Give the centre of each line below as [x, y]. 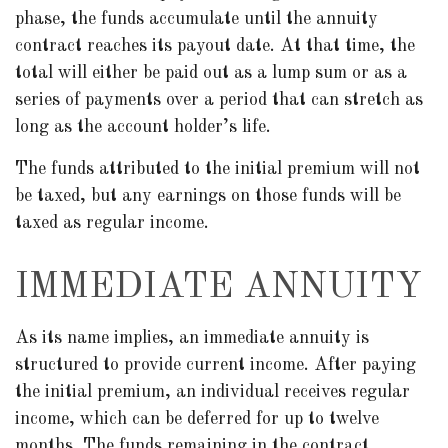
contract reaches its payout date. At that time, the [215, 46]
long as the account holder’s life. [143, 127]
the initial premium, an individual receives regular [212, 392]
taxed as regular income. [112, 223]
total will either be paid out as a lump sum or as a [211, 73]
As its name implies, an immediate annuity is [192, 338]
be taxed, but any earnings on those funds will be [208, 196]
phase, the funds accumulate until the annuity [196, 19]
